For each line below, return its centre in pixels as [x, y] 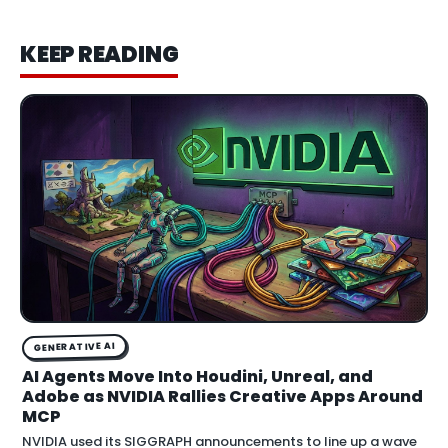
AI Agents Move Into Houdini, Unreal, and [197, 377]
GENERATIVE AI [75, 346]
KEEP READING [99, 54]
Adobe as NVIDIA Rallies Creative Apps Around [222, 397]
